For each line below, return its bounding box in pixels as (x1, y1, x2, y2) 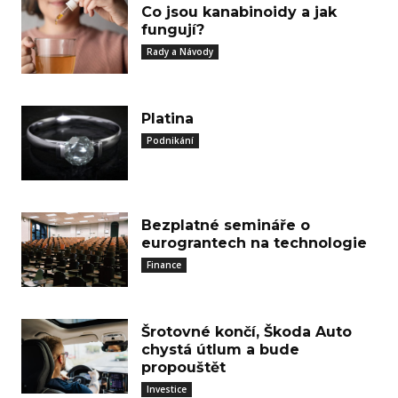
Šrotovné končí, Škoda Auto (141, 323, 352, 340)
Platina (141, 110, 194, 127)
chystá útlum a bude (141, 341, 299, 358)
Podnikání (147, 134, 194, 147)
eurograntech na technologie (141, 235, 367, 251)
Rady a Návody (147, 45, 213, 58)
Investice (147, 383, 187, 395)
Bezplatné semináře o (141, 217, 310, 234)
